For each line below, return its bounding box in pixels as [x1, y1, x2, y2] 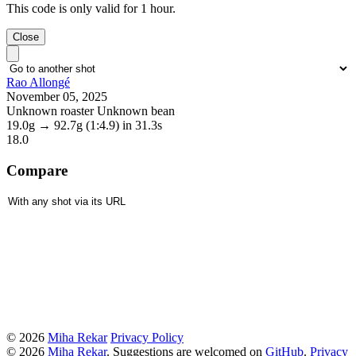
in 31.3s [122, 118, 162, 133]
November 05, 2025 [6, 90, 107, 104]
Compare [6, 161, 68, 179]
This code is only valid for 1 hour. [6, 2, 176, 16]
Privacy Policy [110, 330, 184, 344]
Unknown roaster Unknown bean [6, 104, 175, 118]
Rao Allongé [6, 75, 70, 90]
